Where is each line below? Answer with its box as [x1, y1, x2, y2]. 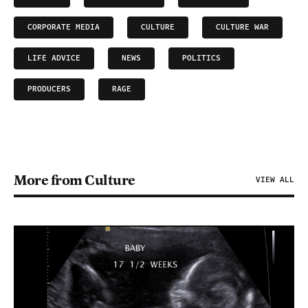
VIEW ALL [256, 174, 294, 186]
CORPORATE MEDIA [27, 21, 100, 33]
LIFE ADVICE [27, 52, 80, 64]
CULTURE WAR [216, 21, 269, 33]
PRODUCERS [27, 83, 71, 95]
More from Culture [14, 171, 135, 189]
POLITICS [182, 52, 221, 64]
